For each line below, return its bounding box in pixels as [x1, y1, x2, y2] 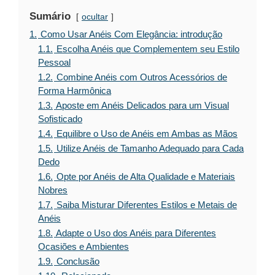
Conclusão [56, 255, 99, 266]
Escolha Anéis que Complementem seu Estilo [56, 43, 239, 54]
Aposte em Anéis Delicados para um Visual [56, 99, 229, 110]
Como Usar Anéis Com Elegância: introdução [41, 28, 222, 39]
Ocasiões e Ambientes [38, 241, 129, 252]
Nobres [38, 184, 68, 195]
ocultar [82, 12, 108, 21]
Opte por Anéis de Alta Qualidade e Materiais [56, 171, 235, 182]
